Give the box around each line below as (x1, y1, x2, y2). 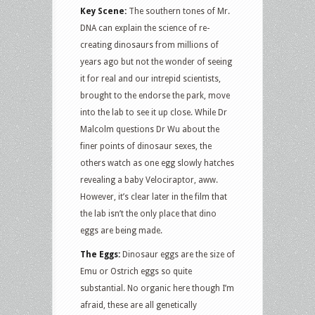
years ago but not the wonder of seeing (80, 56, 232, 67)
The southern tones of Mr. (127, 6, 230, 16)
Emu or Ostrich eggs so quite (80, 266, 192, 276)
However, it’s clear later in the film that (80, 191, 227, 202)
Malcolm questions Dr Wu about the (80, 124, 219, 134)
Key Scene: (80, 6, 127, 16)
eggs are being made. (80, 225, 162, 236)
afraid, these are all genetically (80, 300, 197, 310)
